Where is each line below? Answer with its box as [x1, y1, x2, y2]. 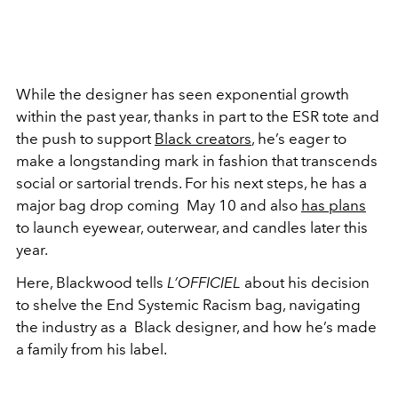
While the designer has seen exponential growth [16, 85, 349, 103]
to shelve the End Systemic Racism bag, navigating [16, 296, 361, 314]
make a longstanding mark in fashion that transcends [16, 152, 378, 170]
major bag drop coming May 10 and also [16, 196, 301, 214]
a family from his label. [16, 340, 167, 358]
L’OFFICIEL [167, 274, 244, 291]
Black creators [155, 130, 251, 147]
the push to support [16, 130, 155, 147]
